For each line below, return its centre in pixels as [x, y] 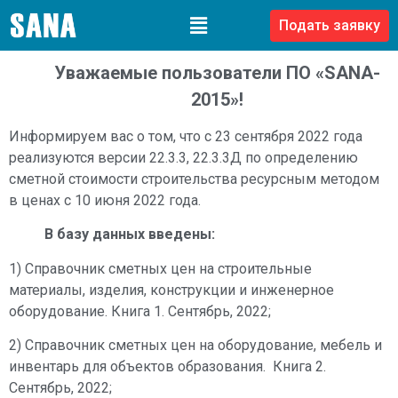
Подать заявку [329, 25]
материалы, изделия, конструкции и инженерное [171, 290]
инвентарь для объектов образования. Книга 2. [167, 366]
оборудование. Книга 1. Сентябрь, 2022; [140, 311]
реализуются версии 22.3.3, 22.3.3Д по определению [183, 157]
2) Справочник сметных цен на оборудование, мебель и [195, 345]
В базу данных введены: [130, 235]
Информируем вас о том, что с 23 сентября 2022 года [186, 136]
